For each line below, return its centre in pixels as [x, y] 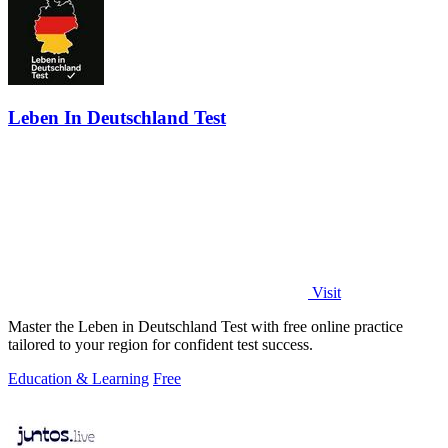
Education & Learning [78, 379]
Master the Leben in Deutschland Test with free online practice [205, 327]
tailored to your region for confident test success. [160, 345]
